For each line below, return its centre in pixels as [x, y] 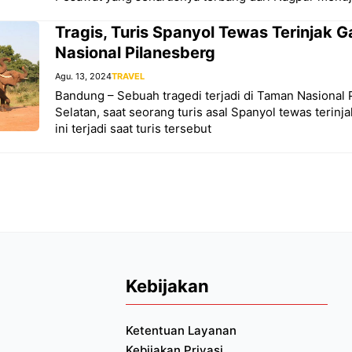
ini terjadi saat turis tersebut [133, 128]
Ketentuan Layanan [181, 331]
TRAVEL [128, 76]
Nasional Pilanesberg [135, 52]
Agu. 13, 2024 [83, 76]
